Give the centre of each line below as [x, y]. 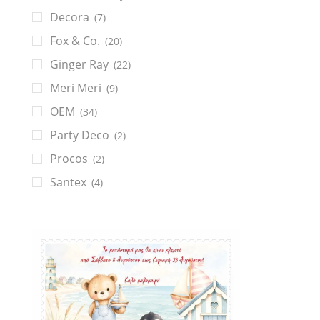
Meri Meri [76, 88]
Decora [70, 17]
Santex [68, 182]
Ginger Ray [79, 65]
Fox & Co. [75, 41]
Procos [69, 159]
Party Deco [80, 135]
